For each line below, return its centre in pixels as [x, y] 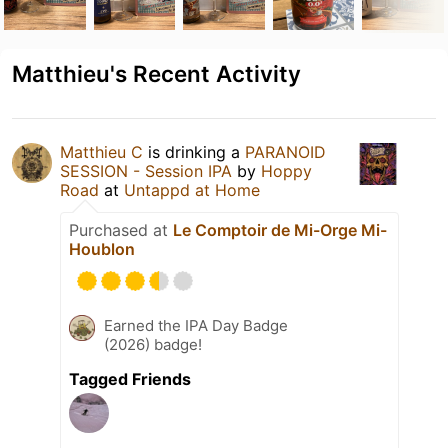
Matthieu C [101, 151]
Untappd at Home [192, 189]
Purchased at [121, 229]
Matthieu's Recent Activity [156, 73]
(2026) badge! [153, 344]
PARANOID [285, 151]
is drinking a [194, 151]
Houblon [102, 248]
